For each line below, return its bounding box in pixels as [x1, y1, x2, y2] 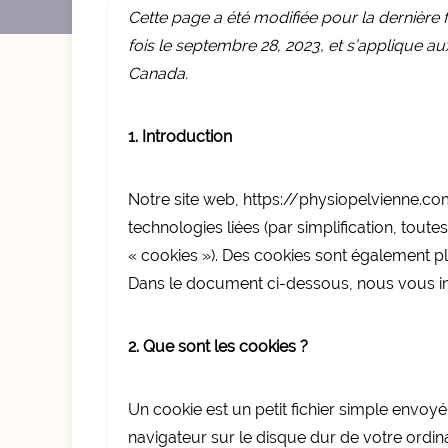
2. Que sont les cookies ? [128, 337, 308, 356]
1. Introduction [128, 127, 232, 146]
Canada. [128, 64, 188, 83]
